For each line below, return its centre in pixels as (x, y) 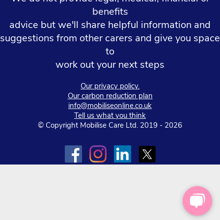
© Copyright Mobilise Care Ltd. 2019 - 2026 (110, 125)
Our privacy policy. (110, 86)
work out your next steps (110, 65)
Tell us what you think (110, 116)
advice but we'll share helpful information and (110, 25)
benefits (110, 12)
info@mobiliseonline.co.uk (110, 106)
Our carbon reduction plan (110, 96)
